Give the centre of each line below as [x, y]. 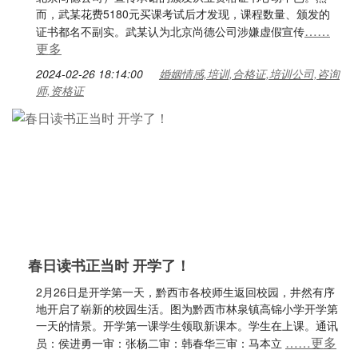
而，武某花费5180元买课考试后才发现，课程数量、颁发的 [183, 14]
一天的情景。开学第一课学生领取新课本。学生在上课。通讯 [187, 325]
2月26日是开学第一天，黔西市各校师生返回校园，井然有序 [185, 292]
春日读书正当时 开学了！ [109, 265]
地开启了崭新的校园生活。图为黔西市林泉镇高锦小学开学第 [187, 308]
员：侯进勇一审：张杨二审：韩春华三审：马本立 [161, 343]
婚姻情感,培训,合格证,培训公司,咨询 [249, 74]
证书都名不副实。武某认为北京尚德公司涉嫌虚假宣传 [170, 31]
